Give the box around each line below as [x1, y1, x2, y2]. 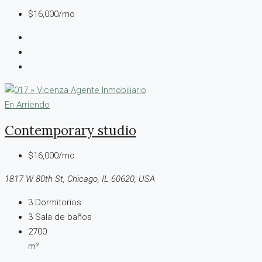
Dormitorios [35, 197, 81, 208]
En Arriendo [5, 99, 50, 110]
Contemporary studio [5, 122, 136, 139]
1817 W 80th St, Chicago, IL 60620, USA [5, 174, 155, 185]
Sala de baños [35, 212, 92, 223]
